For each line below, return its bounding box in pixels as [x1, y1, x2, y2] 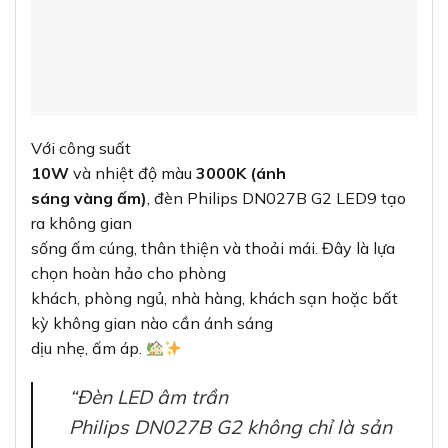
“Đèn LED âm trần [69, 385, 228, 410]
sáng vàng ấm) [31, 188, 147, 209]
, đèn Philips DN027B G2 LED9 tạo [147, 188, 406, 209]
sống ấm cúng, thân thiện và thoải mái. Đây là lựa [31, 238, 395, 259]
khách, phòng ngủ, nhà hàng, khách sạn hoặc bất [31, 288, 398, 309]
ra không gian [31, 213, 132, 234]
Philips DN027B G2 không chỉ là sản [69, 415, 392, 440]
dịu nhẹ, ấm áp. [31, 338, 146, 359]
